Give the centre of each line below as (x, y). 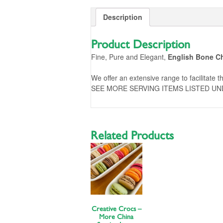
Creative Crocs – (116, 209)
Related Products (132, 136)
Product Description (141, 45)
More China (116, 217)
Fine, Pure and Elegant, (129, 57)
